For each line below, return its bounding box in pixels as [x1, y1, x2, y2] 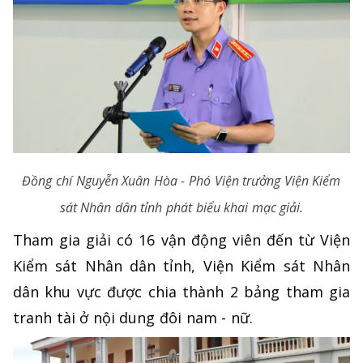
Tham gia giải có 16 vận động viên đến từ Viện [13, 230, 350, 250]
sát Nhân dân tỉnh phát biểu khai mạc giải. [59, 199, 304, 217]
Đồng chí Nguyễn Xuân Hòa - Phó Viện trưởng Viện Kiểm [22, 172, 341, 190]
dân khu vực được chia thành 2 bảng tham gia [13, 282, 350, 302]
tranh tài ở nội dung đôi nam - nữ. [13, 308, 258, 328]
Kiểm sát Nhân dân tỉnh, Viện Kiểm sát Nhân [13, 256, 350, 276]
